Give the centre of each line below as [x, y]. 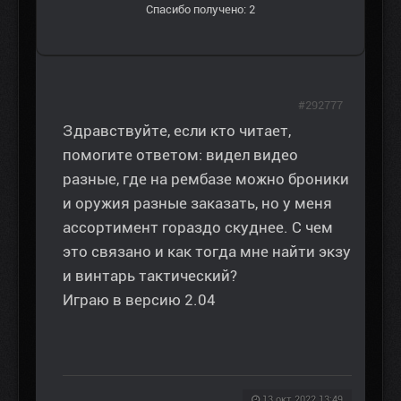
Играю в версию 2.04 [139, 300]
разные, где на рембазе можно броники [206, 179]
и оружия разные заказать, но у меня [197, 204]
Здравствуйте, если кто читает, [177, 131]
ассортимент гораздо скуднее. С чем [198, 228]
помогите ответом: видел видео [180, 155]
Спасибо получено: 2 [200, 10]
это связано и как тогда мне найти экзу [207, 252]
